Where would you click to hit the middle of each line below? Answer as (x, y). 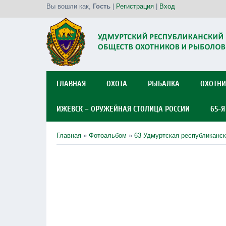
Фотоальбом (108, 135)
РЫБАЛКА (164, 84)
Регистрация (135, 6)
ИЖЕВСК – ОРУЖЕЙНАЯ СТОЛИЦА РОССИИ (123, 109)
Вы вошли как (68, 6)
